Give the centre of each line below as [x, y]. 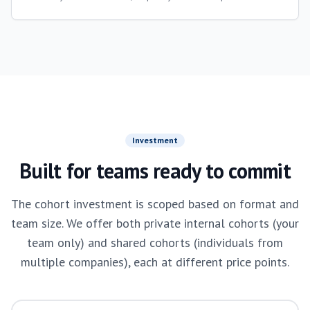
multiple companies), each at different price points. [155, 262]
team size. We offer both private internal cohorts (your [155, 223]
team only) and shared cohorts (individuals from [155, 243]
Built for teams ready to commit [155, 171]
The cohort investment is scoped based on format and [155, 204]
